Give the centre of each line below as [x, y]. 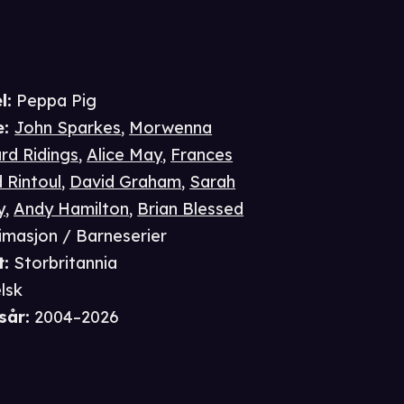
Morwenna [171, 128]
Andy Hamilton [72, 209]
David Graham [126, 182]
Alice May [125, 155]
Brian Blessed [191, 209]
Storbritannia [66, 263]
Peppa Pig [57, 101]
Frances [202, 155]
